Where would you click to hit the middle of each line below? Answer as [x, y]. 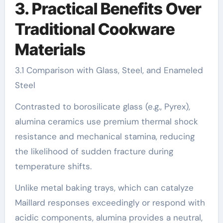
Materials [50, 49]
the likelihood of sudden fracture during [94, 151]
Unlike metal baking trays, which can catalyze [104, 188]
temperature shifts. [53, 166]
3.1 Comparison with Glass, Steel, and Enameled [109, 70]
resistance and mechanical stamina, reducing [105, 136]
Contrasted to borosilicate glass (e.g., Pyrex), [102, 107]
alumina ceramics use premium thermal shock [106, 121]
